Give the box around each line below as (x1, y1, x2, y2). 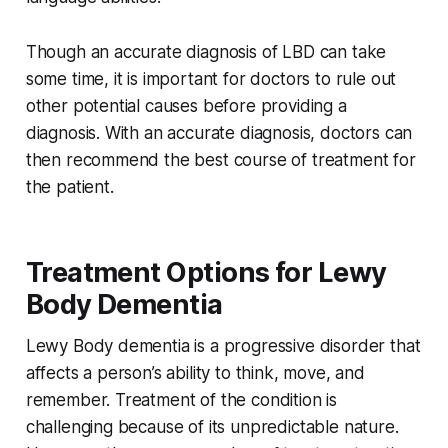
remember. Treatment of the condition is (25, 390, 338, 411)
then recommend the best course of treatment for (25, 150, 416, 171)
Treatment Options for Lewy (25, 256, 387, 290)
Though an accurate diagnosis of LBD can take (25, 42, 387, 63)
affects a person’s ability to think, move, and (25, 363, 365, 384)
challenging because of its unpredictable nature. (25, 417, 399, 438)
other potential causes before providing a (25, 96, 347, 117)
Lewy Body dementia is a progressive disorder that (25, 336, 421, 357)
